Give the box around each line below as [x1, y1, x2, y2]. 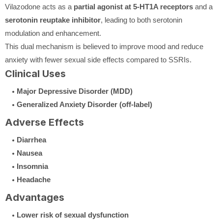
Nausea [17, 148, 42, 157]
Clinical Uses [5, 67, 66, 80]
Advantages [5, 191, 64, 203]
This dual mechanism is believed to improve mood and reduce [5, 42, 203, 51]
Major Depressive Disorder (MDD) [17, 86, 133, 95]
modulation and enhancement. [5, 28, 101, 37]
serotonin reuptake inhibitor [5, 15, 101, 24]
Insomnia [17, 162, 48, 170]
